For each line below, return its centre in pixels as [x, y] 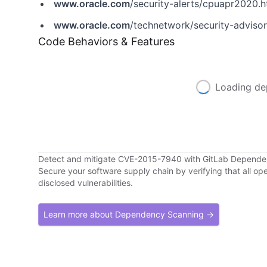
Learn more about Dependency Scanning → [129, 214]
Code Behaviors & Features [106, 41]
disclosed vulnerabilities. [86, 183]
